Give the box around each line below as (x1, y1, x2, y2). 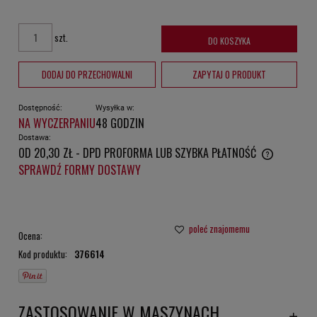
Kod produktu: (18, 247, 67, 262)
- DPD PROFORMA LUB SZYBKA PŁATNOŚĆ (76, 144, 259, 161)
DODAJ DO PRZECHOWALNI (42, 67, 132, 81)
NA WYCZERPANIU (18, 114, 96, 132)
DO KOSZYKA (208, 34, 250, 47)
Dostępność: (18, 103, 62, 113)
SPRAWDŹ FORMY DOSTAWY (18, 161, 141, 178)
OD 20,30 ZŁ (18, 144, 73, 161)
